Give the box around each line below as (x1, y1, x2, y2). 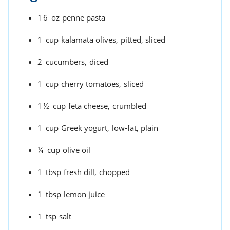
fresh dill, (64, 166, 97, 177)
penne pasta (62, 12, 105, 23)
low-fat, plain (112, 122, 158, 133)
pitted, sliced (121, 34, 165, 45)
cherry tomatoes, (61, 78, 121, 89)
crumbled (112, 100, 146, 111)
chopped (99, 166, 130, 177)
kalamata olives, (61, 34, 118, 45)
